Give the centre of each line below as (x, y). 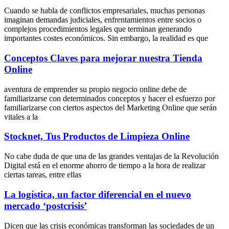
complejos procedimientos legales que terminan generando (98, 29)
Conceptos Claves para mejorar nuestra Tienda (103, 58)
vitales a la (21, 117)
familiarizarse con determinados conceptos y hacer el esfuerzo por (110, 98)
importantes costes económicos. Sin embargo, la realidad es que (106, 38)
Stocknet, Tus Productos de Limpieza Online (97, 136)
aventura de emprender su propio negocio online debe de (95, 89)
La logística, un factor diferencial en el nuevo (98, 194)
